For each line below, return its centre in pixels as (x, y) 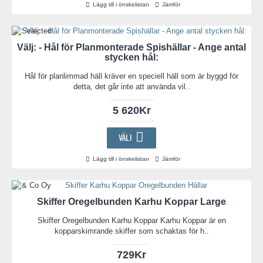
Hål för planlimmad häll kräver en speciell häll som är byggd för (131, 76)
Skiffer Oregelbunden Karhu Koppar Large (131, 201)
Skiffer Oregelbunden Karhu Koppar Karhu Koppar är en (131, 220)
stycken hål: (131, 57)
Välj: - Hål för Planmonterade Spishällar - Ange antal (131, 47)
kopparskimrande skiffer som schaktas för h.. (131, 231)
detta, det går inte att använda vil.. (131, 87)
